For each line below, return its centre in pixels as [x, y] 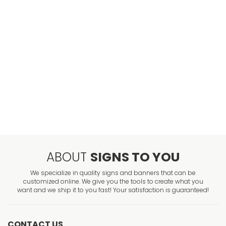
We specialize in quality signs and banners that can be [113, 173]
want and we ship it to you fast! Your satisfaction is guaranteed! [113, 190]
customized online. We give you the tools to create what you [113, 182]
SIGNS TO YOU [135, 157]
